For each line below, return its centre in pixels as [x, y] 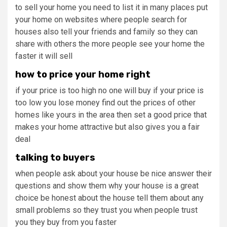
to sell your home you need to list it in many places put [111, 8]
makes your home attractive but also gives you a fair [107, 127]
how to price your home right [83, 75]
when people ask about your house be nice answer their [113, 174]
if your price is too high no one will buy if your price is [109, 91]
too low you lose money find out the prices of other [105, 103]
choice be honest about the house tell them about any [109, 198]
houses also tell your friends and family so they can [106, 32]
